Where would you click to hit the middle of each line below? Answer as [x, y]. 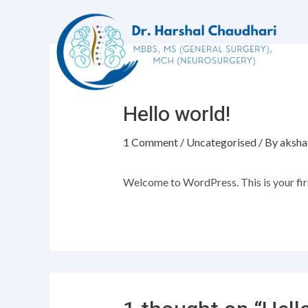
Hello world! [176, 115]
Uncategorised [221, 142]
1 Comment [150, 142]
